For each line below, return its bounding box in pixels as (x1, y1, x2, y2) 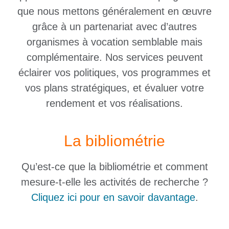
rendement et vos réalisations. (46, 97, 183, 109)
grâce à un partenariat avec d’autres (32, 20, 197, 32)
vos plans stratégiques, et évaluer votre (25, 82, 204, 94)
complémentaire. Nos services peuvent (26, 51, 203, 63)
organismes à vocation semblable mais (27, 36, 202, 48)
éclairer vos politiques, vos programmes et (18, 66, 211, 78)
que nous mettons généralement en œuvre (17, 5, 212, 17)
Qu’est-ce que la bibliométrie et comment (21, 161, 208, 173)
